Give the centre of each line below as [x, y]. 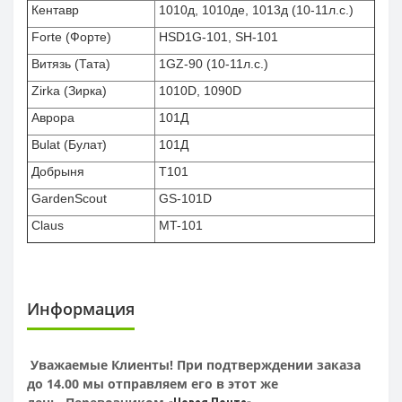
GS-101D [184, 198]
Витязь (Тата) [69, 63]
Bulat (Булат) [67, 144]
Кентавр [53, 9]
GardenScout [67, 198]
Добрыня [56, 171]
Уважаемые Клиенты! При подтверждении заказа [194, 364]
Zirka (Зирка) [67, 90]
